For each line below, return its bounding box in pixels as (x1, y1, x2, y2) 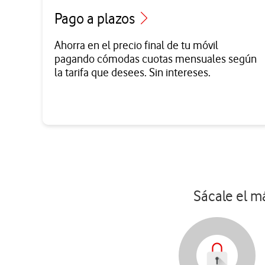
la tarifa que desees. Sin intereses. (54, 66, 211, 80)
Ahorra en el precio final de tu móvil (54, 38, 218, 53)
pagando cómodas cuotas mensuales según (54, 52, 257, 66)
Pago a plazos (54, 10, 138, 28)
